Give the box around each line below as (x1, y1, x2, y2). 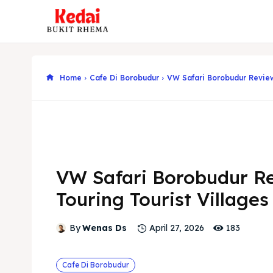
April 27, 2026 (149, 222, 204, 234)
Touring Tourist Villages (56, 188, 269, 211)
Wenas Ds (82, 222, 127, 234)
